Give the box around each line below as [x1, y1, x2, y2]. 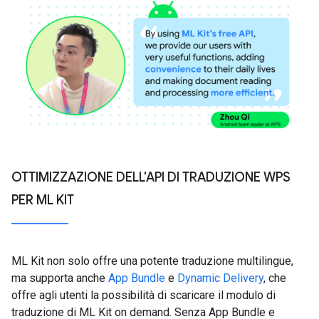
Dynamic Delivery [177, 271, 263, 286]
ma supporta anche [11, 271, 108, 286]
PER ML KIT [11, 192, 74, 209]
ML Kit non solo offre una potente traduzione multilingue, [11, 254, 293, 268]
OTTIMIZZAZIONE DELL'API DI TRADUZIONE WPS [11, 169, 291, 186]
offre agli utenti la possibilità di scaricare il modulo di [11, 288, 276, 303]
